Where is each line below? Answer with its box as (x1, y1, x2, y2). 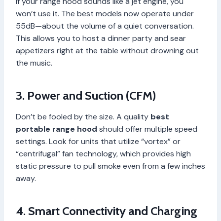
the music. (16, 58, 52, 69)
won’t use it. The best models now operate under (16, 8, 194, 19)
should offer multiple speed (97, 124, 197, 135)
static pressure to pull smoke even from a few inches (16, 161, 205, 172)
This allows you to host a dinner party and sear (16, 33, 186, 44)
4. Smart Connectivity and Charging (16, 204, 197, 219)
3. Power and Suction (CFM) (16, 88, 156, 103)
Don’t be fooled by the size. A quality (16, 111, 150, 122)
